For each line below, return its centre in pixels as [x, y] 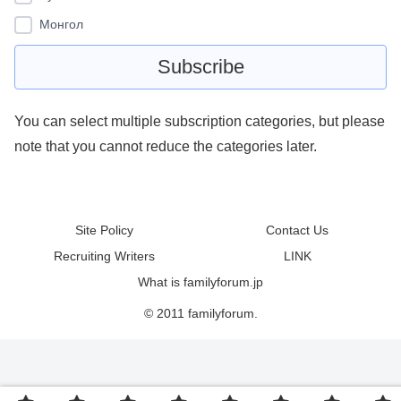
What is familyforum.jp [200, 282]
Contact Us [297, 230]
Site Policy [104, 230]
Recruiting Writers [104, 256]
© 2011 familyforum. [200, 313]
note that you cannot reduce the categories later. [166, 147]
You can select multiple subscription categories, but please [200, 122]
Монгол [61, 25]
